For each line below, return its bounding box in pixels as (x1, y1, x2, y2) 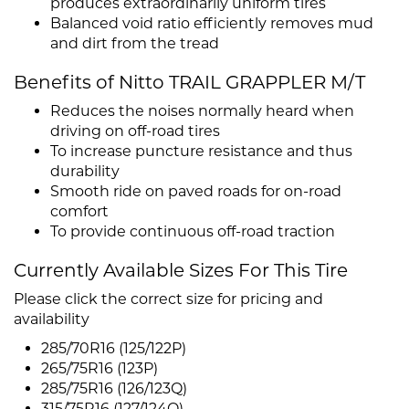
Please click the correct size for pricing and (14, 290, 323, 309)
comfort (50, 203, 109, 221)
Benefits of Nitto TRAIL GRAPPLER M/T (14, 71, 365, 94)
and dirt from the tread (50, 35, 219, 53)
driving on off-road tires (50, 122, 220, 141)
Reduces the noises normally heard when (50, 102, 354, 121)
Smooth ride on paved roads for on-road (50, 183, 341, 201)
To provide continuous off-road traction (50, 223, 335, 241)
